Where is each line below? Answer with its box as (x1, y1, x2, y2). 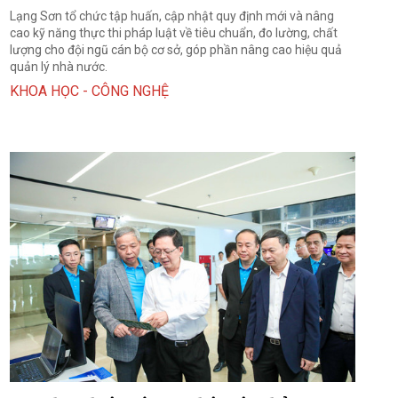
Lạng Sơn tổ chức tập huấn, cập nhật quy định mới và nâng (9, 8, 334, 23)
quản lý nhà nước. (9, 59, 107, 74)
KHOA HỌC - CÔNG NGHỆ (9, 82, 169, 99)
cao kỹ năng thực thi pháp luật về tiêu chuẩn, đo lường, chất (9, 25, 338, 40)
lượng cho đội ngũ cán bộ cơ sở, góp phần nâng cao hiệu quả (9, 42, 342, 57)
